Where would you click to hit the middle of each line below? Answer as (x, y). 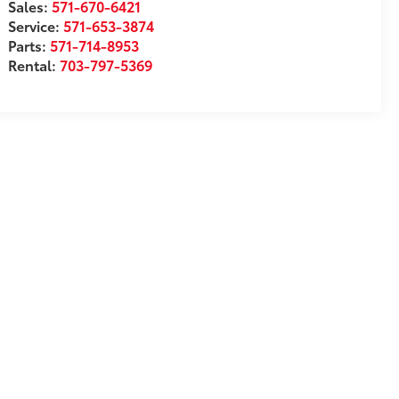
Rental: (34, 65)
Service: (36, 26)
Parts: (29, 45)
